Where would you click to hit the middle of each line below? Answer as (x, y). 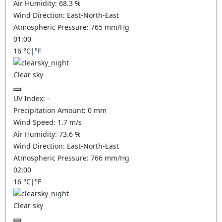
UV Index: (30, 98)
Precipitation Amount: (51, 110)
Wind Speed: (35, 122)
